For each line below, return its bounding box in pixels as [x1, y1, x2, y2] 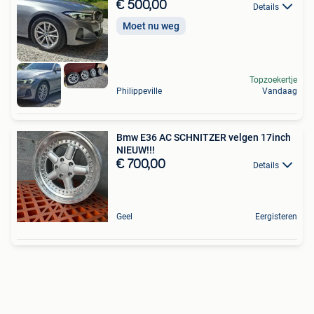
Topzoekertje [250, 74, 297, 85]
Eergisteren [255, 211, 297, 221]
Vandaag [262, 86, 297, 96]
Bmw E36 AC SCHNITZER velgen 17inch [116, 131, 291, 143]
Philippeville [116, 86, 162, 96]
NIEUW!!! [116, 144, 155, 156]
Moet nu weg [123, 20, 179, 32]
